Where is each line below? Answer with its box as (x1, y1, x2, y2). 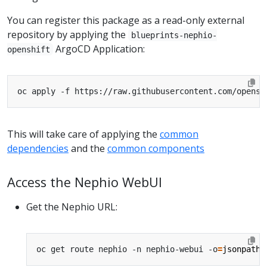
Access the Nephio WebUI (7, 173, 162, 191)
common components (107, 141, 204, 155)
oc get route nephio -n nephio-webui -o (36, 244, 218, 254)
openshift (7, 44, 50, 54)
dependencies (7, 141, 69, 155)
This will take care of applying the (7, 127, 160, 141)
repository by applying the (7, 27, 128, 41)
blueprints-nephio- (131, 30, 218, 40)
